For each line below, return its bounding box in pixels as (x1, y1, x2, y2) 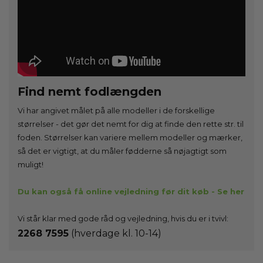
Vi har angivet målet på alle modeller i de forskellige (18, 105, 215, 115)
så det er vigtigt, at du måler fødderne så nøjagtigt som (18, 146, 227, 156)
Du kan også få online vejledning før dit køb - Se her (18, 186, 244, 196)
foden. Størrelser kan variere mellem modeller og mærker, (18, 132, 242, 142)
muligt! (18, 159, 43, 169)
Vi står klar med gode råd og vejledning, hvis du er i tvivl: (18, 213, 228, 223)
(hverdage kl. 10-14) (69, 227, 161, 239)
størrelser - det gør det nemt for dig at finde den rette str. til (18, 119, 244, 129)
